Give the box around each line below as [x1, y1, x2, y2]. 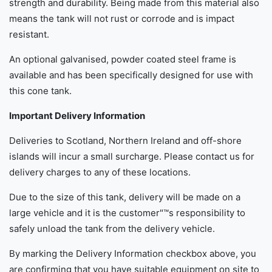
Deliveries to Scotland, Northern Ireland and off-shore [9, 135, 242, 147]
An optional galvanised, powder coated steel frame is [9, 53, 236, 66]
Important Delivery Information [9, 110, 145, 122]
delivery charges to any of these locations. [9, 166, 191, 178]
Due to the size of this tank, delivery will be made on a [9, 191, 240, 203]
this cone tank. [9, 85, 72, 97]
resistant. [9, 29, 49, 41]
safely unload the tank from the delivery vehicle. [9, 223, 215, 235]
